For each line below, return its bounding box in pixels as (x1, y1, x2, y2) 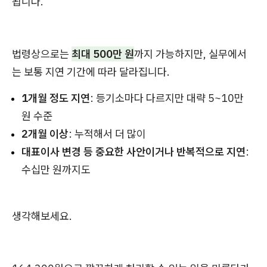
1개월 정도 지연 (21, 91, 90, 105)
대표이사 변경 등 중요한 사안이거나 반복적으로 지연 (21, 145, 246, 159)
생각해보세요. (12, 209, 72, 223)
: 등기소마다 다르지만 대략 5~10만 (90, 91, 244, 105)
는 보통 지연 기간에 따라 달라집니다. (12, 65, 170, 79)
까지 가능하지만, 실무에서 (134, 47, 247, 61)
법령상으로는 (12, 47, 72, 61)
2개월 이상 (21, 127, 69, 141)
